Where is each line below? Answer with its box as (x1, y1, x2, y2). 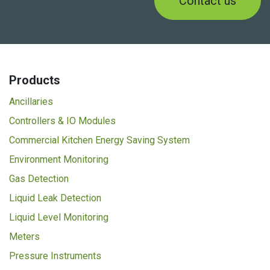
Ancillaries (9, 96, 53, 107)
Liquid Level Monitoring (9, 212, 108, 223)
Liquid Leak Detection (9, 192, 101, 204)
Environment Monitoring (9, 154, 108, 165)
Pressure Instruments (9, 250, 101, 262)
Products (9, 73, 60, 87)
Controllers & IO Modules (9, 115, 116, 127)
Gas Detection (9, 173, 69, 184)
